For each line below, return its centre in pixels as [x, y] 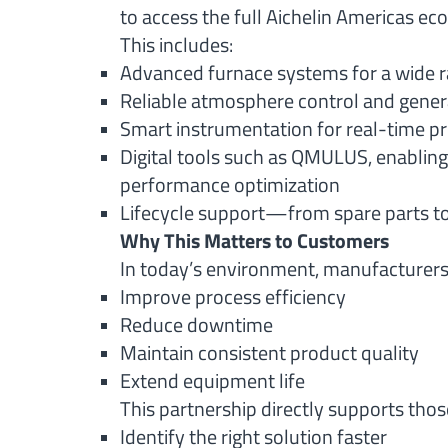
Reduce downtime [196, 324]
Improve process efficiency [233, 296]
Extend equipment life [212, 380]
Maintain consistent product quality [269, 352]
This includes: [176, 44]
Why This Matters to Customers [254, 240]
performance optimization [230, 184]
